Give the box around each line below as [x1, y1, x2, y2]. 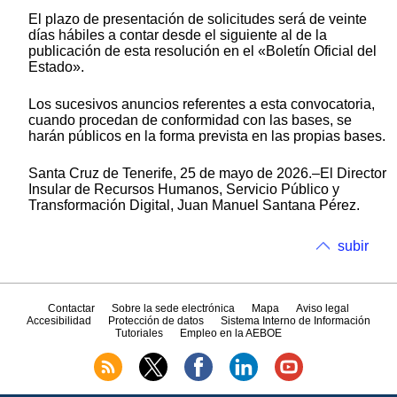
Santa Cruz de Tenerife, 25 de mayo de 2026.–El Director [28, 165, 386, 181]
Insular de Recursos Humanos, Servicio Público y [28, 181, 339, 197]
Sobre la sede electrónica [111, 302, 235, 315]
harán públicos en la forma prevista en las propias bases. [28, 128, 385, 144]
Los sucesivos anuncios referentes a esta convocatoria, [28, 96, 375, 112]
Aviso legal [296, 302, 350, 315]
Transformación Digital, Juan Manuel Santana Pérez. [28, 197, 360, 213]
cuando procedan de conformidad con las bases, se [28, 112, 352, 128]
